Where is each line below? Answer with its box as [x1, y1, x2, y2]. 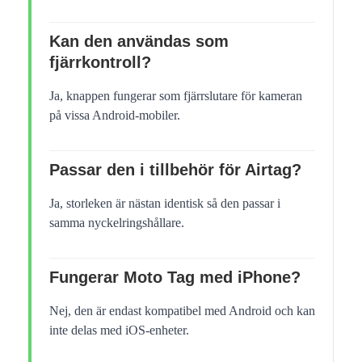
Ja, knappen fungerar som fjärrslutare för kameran [49, 89, 302, 103]
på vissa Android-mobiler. [49, 108, 180, 123]
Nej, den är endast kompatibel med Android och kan [49, 304, 315, 318]
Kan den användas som [49, 32, 229, 51]
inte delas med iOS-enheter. [49, 323, 189, 338]
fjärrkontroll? [49, 53, 151, 72]
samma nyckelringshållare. [49, 216, 184, 230]
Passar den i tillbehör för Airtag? [49, 161, 301, 179]
